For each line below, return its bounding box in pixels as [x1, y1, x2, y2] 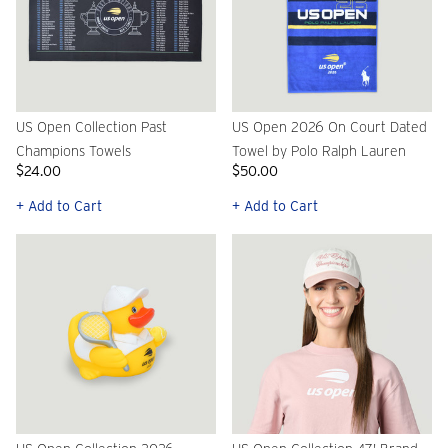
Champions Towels [16, 143, 131, 160]
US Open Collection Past [16, 119, 167, 136]
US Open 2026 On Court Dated [232, 119, 427, 136]
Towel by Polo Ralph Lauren [232, 143, 406, 160]
